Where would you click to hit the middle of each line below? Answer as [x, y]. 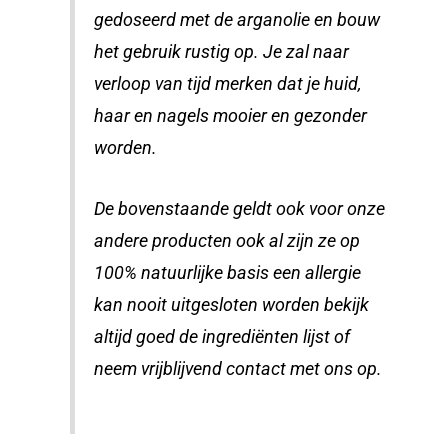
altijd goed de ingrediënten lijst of [222, 337]
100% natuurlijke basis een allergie [228, 273]
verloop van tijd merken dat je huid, [228, 84]
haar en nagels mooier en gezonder [231, 116]
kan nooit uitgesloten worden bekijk [232, 305]
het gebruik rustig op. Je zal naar [222, 52]
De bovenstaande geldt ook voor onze [240, 209]
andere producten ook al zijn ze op [227, 241]
